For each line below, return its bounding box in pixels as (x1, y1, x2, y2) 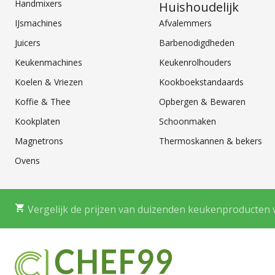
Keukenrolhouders (159, 56, 232, 68)
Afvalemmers (159, 17, 212, 29)
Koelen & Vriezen (15, 76, 83, 88)
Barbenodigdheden (159, 36, 235, 48)
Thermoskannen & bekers (159, 134, 263, 147)
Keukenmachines (15, 56, 82, 68)
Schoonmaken (159, 115, 217, 127)
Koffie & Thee (15, 95, 71, 107)
